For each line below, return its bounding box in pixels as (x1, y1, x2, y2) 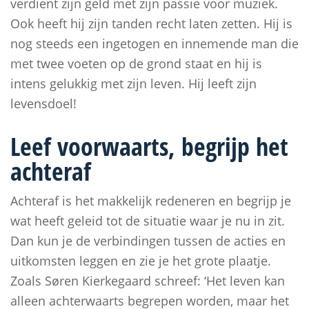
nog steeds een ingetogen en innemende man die (10, 35, 299, 52)
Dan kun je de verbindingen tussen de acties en (10, 232, 286, 249)
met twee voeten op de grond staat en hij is (10, 55, 262, 72)
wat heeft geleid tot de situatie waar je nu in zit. (10, 212, 285, 229)
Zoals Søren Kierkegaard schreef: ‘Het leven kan (10, 272, 285, 289)
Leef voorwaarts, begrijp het (10, 130, 288, 163)
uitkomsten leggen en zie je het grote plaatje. (10, 252, 271, 269)
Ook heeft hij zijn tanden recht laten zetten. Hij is (10, 15, 292, 32)
